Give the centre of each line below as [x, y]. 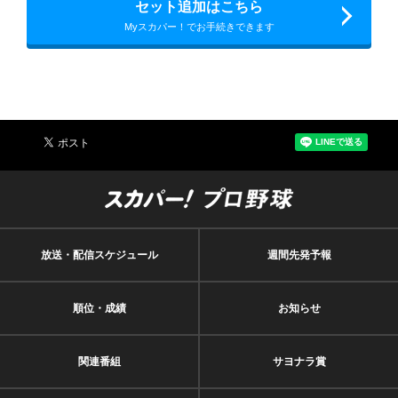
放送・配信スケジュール [99, 255]
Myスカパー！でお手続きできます [199, 26]
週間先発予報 [299, 255]
